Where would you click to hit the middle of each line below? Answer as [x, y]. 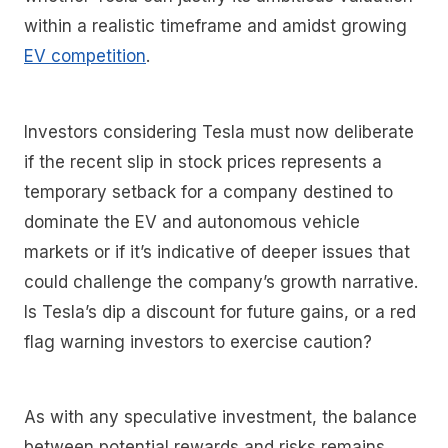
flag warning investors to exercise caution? [198, 341]
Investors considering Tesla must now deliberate [219, 131]
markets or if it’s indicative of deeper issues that [217, 251]
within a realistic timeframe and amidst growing [215, 26]
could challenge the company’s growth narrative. [221, 281]
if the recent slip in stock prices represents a [203, 161]
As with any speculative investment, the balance [220, 417]
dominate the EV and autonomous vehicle [192, 221]
